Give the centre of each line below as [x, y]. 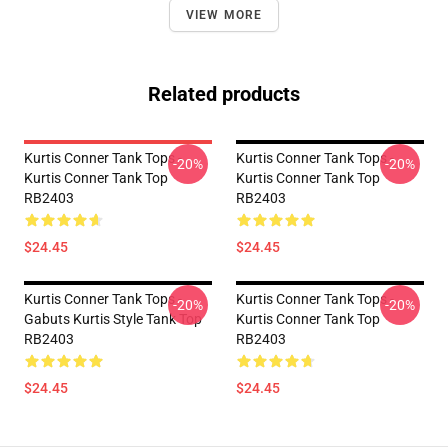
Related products [224, 94]
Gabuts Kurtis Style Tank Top [113, 319]
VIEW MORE [224, 15]
